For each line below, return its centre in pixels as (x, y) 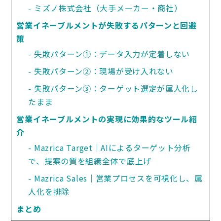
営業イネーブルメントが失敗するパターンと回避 (107, 25)
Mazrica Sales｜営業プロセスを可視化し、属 (118, 178)
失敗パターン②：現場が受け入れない (104, 71)
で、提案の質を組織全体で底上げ (90, 161)
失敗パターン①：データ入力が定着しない (112, 54)
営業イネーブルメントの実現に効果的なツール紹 (107, 119)
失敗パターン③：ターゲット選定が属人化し (116, 88)
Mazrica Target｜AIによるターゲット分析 (112, 147)
